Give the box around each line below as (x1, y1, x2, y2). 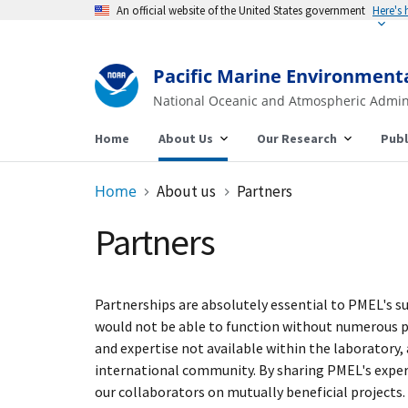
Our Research (257, 130, 337, 147)
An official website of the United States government (117, 3, 365, 17)
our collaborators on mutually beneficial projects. (95, 382, 405, 401)
